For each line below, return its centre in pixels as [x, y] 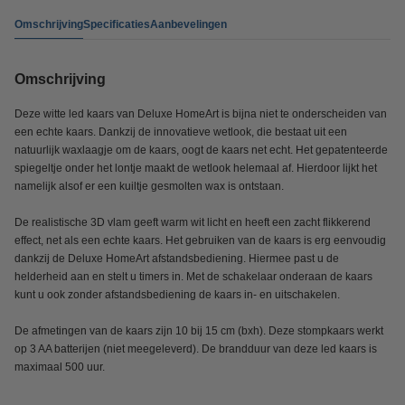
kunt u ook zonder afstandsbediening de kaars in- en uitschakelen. [177, 295]
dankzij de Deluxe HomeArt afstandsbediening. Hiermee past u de [177, 259]
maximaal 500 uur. [60, 367]
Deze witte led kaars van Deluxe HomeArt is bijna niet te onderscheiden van [201, 114]
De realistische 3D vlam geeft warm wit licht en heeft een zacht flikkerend [193, 222]
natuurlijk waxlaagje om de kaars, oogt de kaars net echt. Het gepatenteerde [201, 150]
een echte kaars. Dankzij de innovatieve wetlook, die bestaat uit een [181, 132]
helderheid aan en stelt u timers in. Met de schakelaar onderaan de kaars [193, 277]
